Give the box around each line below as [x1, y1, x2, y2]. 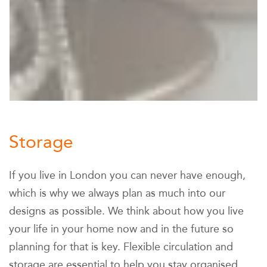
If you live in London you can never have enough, [9, 169, 246, 182]
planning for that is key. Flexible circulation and [9, 240, 233, 254]
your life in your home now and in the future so [9, 222, 234, 236]
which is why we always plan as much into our [9, 187, 225, 200]
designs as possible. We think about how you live [9, 204, 244, 218]
